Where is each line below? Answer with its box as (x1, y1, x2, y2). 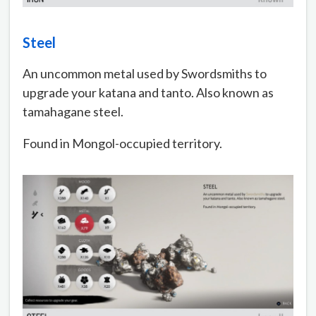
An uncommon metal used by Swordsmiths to (23, 65, 267, 81)
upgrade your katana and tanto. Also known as (23, 84, 274, 100)
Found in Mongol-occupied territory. (23, 135, 222, 151)
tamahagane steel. (23, 103, 123, 119)
